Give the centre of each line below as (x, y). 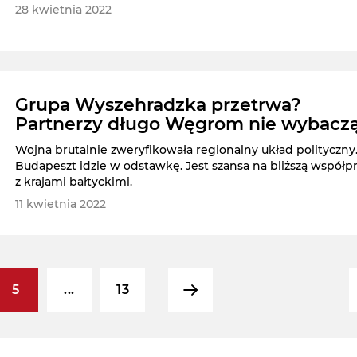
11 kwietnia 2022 (61, 204)
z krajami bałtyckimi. (74, 181)
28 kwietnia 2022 (64, 10)
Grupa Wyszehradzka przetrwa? (159, 104)
